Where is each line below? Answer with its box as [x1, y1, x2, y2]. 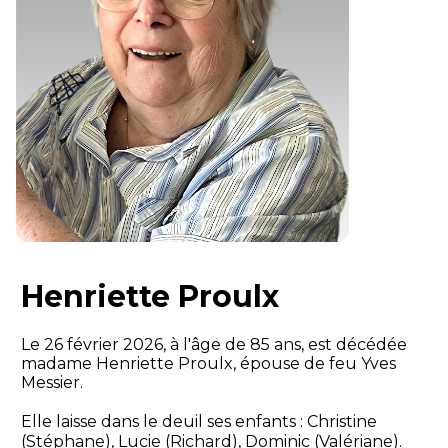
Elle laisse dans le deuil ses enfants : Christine [20, 412, 377, 432]
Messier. [20, 373, 83, 393]
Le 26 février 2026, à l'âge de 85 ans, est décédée [20, 335, 407, 355]
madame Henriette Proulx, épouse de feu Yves [20, 354, 396, 374]
